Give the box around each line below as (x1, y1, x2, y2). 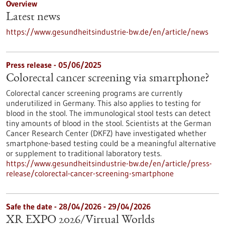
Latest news (6, 12, 60, 24)
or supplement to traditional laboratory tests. (6, 148, 162, 158)
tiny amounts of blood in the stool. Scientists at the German (6, 118, 211, 128)
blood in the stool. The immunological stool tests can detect (6, 108, 211, 118)
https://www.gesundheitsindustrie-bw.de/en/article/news (6, 27, 208, 37)
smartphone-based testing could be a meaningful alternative (6, 138, 216, 148)
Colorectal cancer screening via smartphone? (6, 73, 209, 85)
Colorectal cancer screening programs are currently (6, 88, 182, 98)
